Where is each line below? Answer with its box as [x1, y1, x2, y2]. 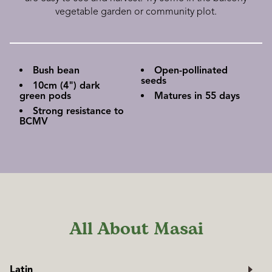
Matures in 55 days [154, 90, 240, 103]
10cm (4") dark [33, 80, 100, 92]
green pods [19, 90, 71, 103]
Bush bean [33, 64, 80, 77]
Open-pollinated [154, 64, 228, 77]
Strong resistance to [33, 105, 124, 118]
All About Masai [69, 216, 203, 242]
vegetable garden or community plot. [55, 5, 217, 18]
